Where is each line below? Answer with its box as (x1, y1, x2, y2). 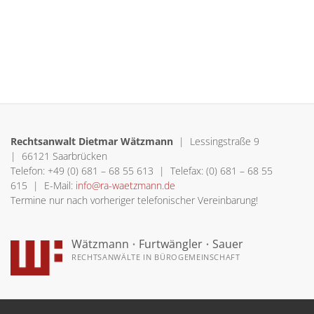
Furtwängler (139, 236, 203, 252)
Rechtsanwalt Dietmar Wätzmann (11, 135, 176, 148)
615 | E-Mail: (11, 179, 73, 192)
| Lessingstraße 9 (176, 135, 262, 148)
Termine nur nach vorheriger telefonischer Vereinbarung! (11, 193, 258, 207)
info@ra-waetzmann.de (73, 179, 175, 192)
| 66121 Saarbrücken (11, 149, 107, 163)
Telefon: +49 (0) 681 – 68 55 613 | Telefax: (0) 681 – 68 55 (11, 164, 273, 177)
